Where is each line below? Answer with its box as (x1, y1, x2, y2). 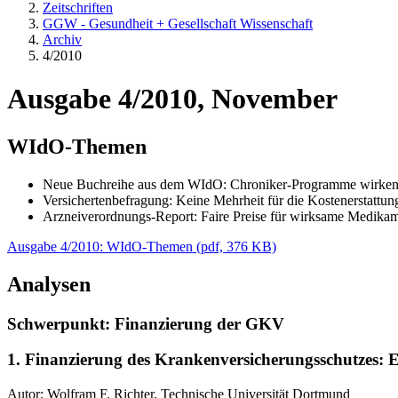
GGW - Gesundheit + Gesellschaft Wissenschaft (43, 16, 313, 31)
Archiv (43, 32, 82, 47)
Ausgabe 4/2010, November (7, 83, 338, 115)
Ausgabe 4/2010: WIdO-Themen (7, 238, 193, 254)
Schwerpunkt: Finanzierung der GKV (7, 314, 284, 333)
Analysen (7, 272, 91, 296)
